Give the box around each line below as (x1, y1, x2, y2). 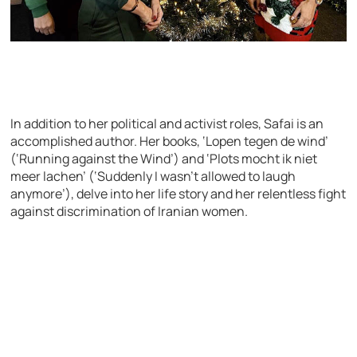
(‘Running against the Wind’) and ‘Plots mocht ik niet (10, 149, 318, 167)
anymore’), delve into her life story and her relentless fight (10, 184, 347, 202)
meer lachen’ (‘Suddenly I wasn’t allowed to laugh (10, 167, 296, 185)
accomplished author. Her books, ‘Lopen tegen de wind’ (10, 131, 329, 150)
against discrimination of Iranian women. (10, 202, 249, 220)
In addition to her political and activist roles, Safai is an (10, 114, 324, 132)
